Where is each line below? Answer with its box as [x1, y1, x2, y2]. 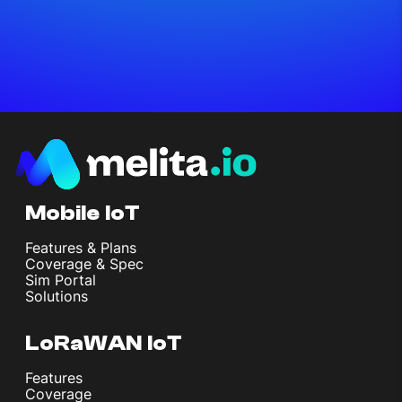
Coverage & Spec [25, 254, 144, 273]
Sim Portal [25, 270, 96, 289]
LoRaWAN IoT [25, 330, 182, 355]
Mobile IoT [25, 200, 140, 225]
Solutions [25, 286, 88, 305]
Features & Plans [25, 238, 136, 257]
